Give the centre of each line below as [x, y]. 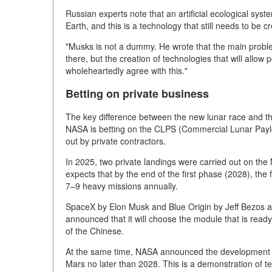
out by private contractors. [116, 141]
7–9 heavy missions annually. [122, 185]
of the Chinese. [95, 230]
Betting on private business [137, 93]
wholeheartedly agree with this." [127, 70]
